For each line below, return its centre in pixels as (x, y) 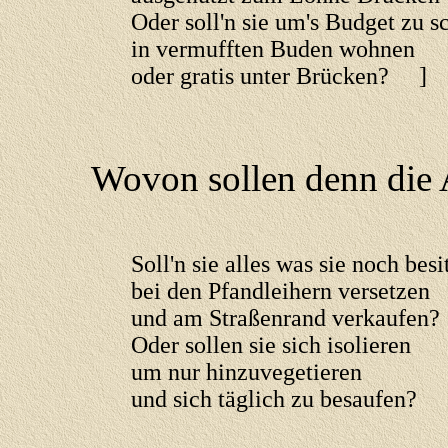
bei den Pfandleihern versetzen (280, 291)
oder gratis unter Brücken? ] (279, 76)
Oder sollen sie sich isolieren (271, 345)
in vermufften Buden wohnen (273, 49)
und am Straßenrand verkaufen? (285, 318)
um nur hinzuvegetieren (246, 372)
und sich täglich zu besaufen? (274, 399)
